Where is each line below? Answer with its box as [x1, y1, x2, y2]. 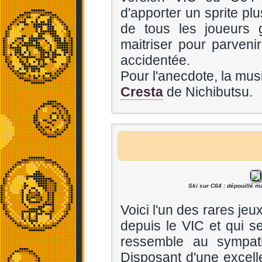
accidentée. [120, 53, 190, 68]
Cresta [120, 84, 163, 99]
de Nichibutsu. [163, 84, 253, 99]
